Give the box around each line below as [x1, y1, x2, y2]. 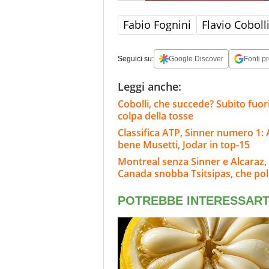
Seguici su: [118, 54, 154, 63]
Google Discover [169, 54, 223, 63]
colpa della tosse [118, 109, 193, 122]
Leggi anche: [118, 79, 181, 94]
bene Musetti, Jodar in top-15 [118, 138, 250, 151]
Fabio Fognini [123, 17, 191, 32]
